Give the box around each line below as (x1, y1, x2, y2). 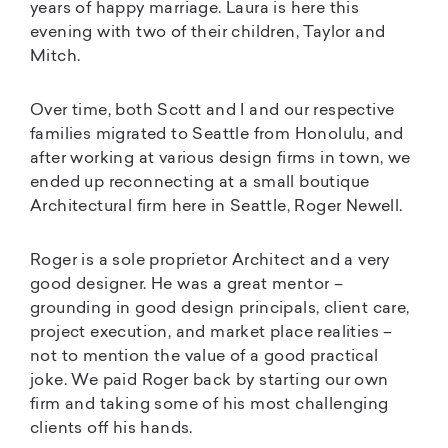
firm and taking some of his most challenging (30, 396, 389, 413)
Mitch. (30, 48, 81, 65)
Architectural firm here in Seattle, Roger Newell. (30, 198, 403, 215)
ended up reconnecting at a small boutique (30, 174, 370, 191)
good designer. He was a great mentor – (30, 276, 344, 293)
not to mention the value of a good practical (30, 348, 379, 365)
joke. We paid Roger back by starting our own (30, 372, 389, 389)
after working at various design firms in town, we (30, 150, 411, 167)
